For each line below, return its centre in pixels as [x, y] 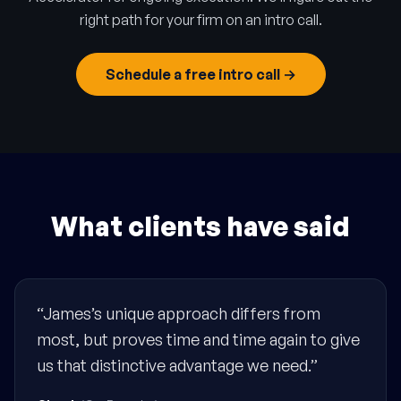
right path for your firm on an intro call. [200, 19]
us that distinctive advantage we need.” [177, 365]
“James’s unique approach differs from [179, 313]
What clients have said [200, 226]
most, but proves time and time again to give [198, 339]
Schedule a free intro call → [200, 74]
